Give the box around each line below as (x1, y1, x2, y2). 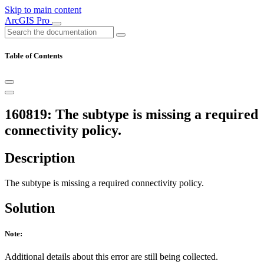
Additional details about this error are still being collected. (5, 252, 218, 262)
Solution (5, 200, 55, 216)
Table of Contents (5, 51, 62, 61)
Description (5, 150, 75, 166)
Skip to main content (5, 5, 81, 15)
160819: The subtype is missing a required (5, 107, 258, 123)
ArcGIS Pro (5, 15, 52, 25)
